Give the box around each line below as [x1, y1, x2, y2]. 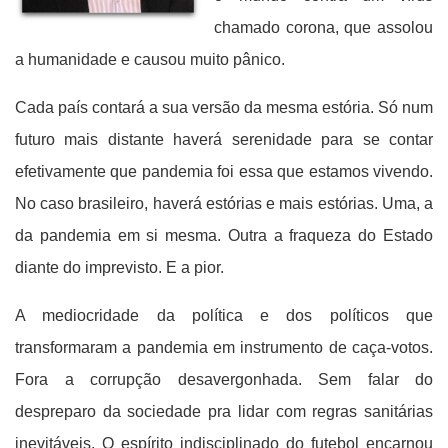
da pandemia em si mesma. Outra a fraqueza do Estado [15, 227, 433, 244]
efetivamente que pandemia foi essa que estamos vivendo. [15, 163, 433, 180]
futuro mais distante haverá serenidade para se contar [15, 131, 433, 148]
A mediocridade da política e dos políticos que [15, 307, 433, 324]
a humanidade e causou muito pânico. [15, 51, 325, 68]
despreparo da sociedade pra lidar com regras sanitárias [15, 403, 433, 420]
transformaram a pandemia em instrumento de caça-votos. [15, 339, 433, 356]
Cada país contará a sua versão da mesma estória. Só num [15, 99, 433, 116]
